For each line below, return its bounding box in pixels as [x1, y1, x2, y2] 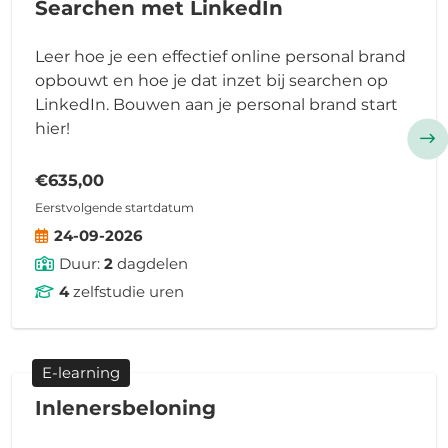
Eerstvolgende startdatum [34, 199, 194, 215]
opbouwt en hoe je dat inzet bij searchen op [34, 70, 388, 90]
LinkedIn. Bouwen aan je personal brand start [34, 94, 398, 114]
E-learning [42, 363, 120, 383]
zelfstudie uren [68, 281, 184, 301]
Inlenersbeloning [34, 395, 216, 420]
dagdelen [112, 253, 188, 273]
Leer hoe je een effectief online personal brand [34, 46, 406, 66]
